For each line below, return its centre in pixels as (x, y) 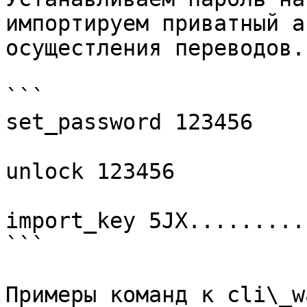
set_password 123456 (129, 122)
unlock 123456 (90, 171)
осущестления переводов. (155, 48)
